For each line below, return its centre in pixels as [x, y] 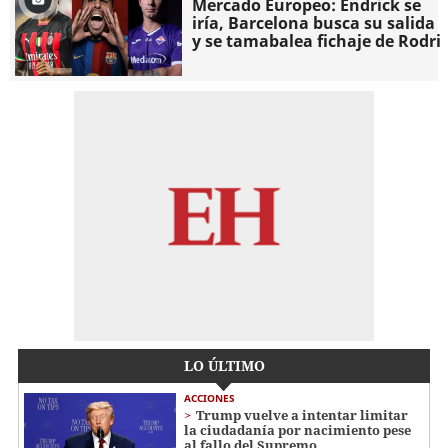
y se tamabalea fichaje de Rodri [317, 40]
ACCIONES [209, 398]
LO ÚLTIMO [224, 366]
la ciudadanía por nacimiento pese [297, 430]
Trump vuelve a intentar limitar [302, 415]
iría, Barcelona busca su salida [314, 22]
